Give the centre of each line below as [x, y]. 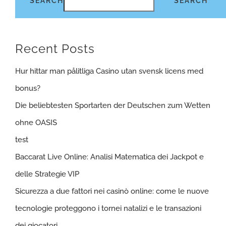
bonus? [28, 88]
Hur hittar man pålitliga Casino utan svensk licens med [109, 71]
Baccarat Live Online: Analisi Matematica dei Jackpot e [109, 157]
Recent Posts [55, 48]
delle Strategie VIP [47, 174]
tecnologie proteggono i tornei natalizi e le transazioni [108, 208]
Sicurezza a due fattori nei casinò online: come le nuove [112, 191]
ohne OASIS [36, 122]
